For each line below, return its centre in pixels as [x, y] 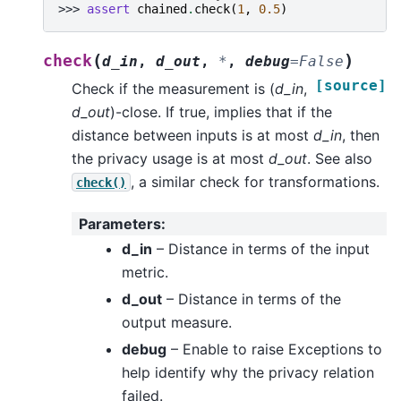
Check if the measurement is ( [173, 88]
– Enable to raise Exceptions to [274, 349]
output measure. [177, 322]
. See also [340, 158]
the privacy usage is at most [170, 158]
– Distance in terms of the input [261, 248]
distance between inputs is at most [192, 135]
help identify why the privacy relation [248, 372]
